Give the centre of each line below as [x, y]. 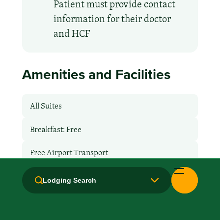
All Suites [46, 106]
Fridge [41, 175]
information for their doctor [112, 18]
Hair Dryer [48, 199]
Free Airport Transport [69, 152]
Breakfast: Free [55, 129]
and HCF [71, 33]
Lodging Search [70, 180]
